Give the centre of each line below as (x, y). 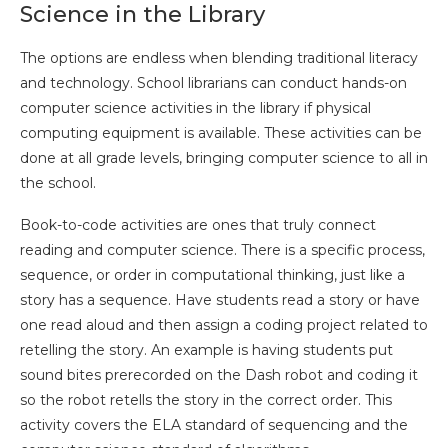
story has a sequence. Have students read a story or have (220, 299)
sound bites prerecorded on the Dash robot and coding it (219, 374)
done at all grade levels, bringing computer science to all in (224, 157)
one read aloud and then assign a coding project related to (224, 324)
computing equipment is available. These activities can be (221, 132)
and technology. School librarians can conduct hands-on (213, 82)
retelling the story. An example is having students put (206, 349)
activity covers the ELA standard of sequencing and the (214, 424)
